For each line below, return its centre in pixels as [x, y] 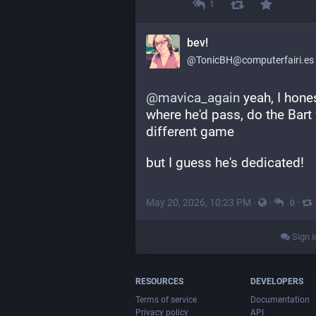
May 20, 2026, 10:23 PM [199, 203]
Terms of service [166, 300]
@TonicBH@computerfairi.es [250, 60]
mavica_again [199, 98]
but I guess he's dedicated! [225, 163]
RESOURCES [159, 282]
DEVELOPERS [277, 282]
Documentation [280, 300]
